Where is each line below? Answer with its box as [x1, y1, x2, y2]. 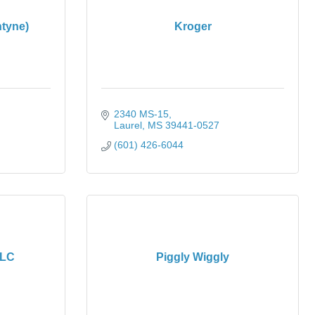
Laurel [113, 120, 142, 131]
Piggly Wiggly [156, 251, 229, 263]
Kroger [174, 20, 212, 32]
